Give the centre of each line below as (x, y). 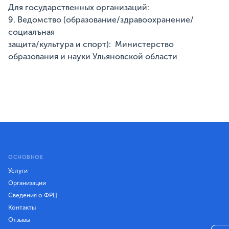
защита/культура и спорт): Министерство (91, 44)
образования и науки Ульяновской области (93, 57)
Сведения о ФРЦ (33, 196)
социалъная (31, 32)
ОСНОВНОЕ (26, 157)
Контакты (22, 208)
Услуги (18, 171)
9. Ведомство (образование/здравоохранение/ (101, 20)
